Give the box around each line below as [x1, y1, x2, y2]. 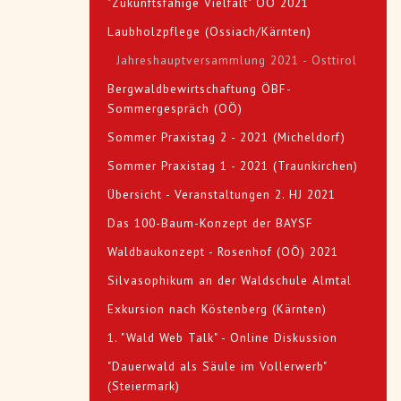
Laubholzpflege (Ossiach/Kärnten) [107, 23, 311, 40]
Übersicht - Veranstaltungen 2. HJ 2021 [107, 186, 336, 203]
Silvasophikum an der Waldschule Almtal [107, 272, 352, 289]
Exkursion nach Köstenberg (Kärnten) [107, 301, 327, 318]
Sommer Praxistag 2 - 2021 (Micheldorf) [107, 129, 346, 146]
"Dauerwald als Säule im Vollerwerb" [107, 358, 327, 375]
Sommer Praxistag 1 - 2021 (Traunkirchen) [107, 158, 358, 175]
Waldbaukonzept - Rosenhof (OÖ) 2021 [107, 243, 338, 260]
